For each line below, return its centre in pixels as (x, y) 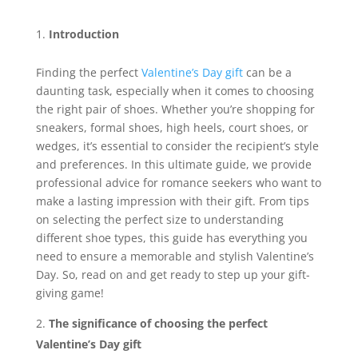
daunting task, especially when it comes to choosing (175, 91)
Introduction (84, 34)
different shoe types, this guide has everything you (171, 238)
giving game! (70, 293)
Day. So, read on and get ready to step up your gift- (173, 275)
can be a (267, 73)
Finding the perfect (88, 73)
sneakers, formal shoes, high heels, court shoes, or (172, 128)
